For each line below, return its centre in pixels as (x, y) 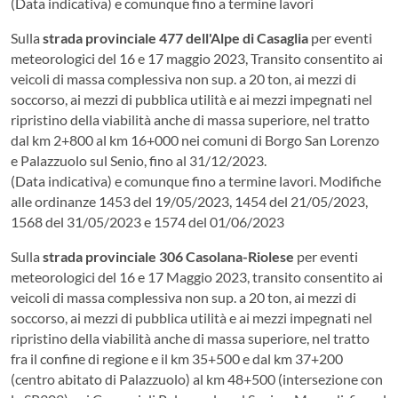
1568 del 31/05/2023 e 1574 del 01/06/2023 (147, 221)
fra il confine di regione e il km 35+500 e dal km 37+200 (177, 358)
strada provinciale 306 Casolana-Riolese (168, 256)
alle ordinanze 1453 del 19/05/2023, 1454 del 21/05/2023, (189, 201)
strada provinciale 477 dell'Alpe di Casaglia (175, 37)
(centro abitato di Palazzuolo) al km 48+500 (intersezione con (197, 378)
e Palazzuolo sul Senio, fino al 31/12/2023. (139, 160)
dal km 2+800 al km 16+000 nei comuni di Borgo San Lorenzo (195, 139)
